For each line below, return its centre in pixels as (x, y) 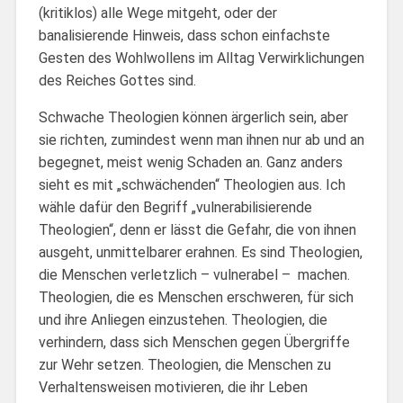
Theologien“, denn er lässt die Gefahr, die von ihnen (197, 229)
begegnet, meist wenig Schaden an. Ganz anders (190, 162)
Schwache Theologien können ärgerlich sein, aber (193, 117)
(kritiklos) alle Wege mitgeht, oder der (157, 13)
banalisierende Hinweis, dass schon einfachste (184, 35)
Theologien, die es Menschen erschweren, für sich (196, 297)
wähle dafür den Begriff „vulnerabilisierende (175, 207)
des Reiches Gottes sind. (117, 80)
